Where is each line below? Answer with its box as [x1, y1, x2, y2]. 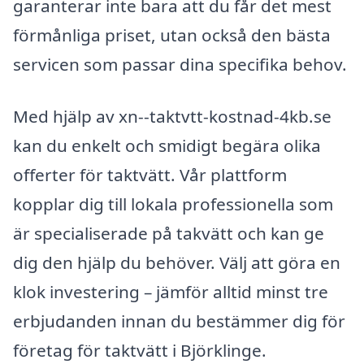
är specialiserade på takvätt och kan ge [13, 222, 324, 245]
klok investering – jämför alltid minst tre [13, 280, 328, 304]
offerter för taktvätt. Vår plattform [13, 163, 287, 187]
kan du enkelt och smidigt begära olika [13, 134, 321, 158]
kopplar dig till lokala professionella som [13, 193, 333, 216]
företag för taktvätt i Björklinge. [13, 339, 266, 362]
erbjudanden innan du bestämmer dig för [13, 310, 345, 333]
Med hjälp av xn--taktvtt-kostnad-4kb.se [13, 105, 331, 128]
